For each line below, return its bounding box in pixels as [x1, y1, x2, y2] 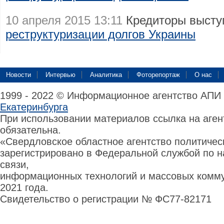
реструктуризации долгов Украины [5, 27, 195, 41]
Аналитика [90, 71, 122, 78]
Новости [6, 71, 31, 78]
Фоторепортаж [136, 71, 180, 78]
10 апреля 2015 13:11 [5, 13, 122, 27]
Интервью [45, 71, 75, 78]
